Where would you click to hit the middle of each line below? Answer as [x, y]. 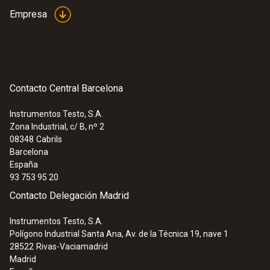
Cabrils [49, 140]
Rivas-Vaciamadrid [72, 247]
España [24, 165]
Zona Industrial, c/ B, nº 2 [57, 127]
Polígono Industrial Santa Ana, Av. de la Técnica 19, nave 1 [119, 234]
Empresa [28, 14]
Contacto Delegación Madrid [69, 196]
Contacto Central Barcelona [66, 89]
